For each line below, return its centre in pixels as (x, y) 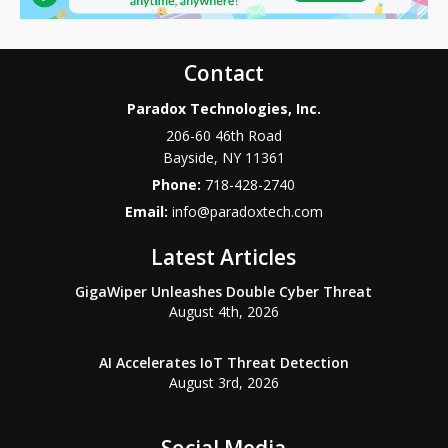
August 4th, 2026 (223, 312)
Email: (148, 212)
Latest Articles (224, 257)
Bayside (188, 158)
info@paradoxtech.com (247, 212)
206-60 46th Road (223, 136)
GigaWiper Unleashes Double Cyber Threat (224, 292)
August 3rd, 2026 (223, 383)
